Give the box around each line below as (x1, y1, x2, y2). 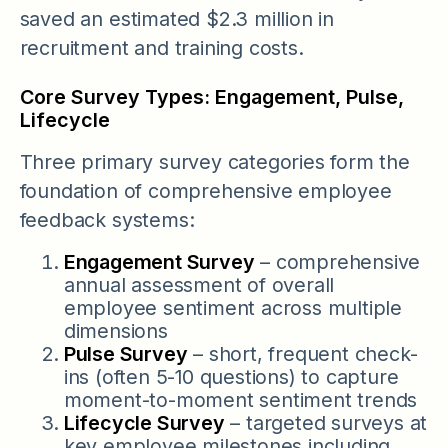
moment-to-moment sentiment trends (63, 387, 418, 412)
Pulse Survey (63, 341, 188, 366)
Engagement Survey (63, 249, 255, 274)
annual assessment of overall (63, 272, 335, 297)
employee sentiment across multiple (63, 295, 403, 320)
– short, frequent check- (187, 341, 418, 366)
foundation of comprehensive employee (19, 179, 392, 204)
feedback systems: (19, 208, 195, 233)
